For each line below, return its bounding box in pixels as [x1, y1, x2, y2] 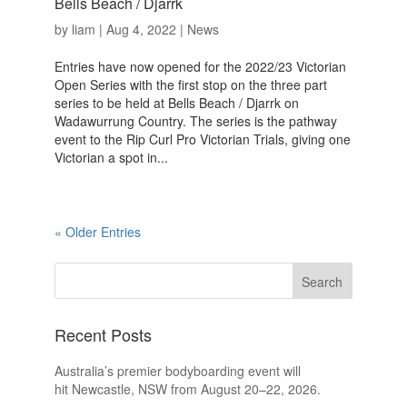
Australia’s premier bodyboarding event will [54, 362, 301, 381]
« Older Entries [54, 223, 141, 242]
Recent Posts [54, 323, 152, 347]
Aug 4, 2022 [105, 20, 176, 39]
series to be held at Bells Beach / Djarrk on [54, 94, 299, 113]
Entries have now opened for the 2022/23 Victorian [54, 57, 346, 76]
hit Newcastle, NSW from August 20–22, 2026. [54, 380, 321, 399]
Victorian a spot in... [54, 148, 168, 167]
